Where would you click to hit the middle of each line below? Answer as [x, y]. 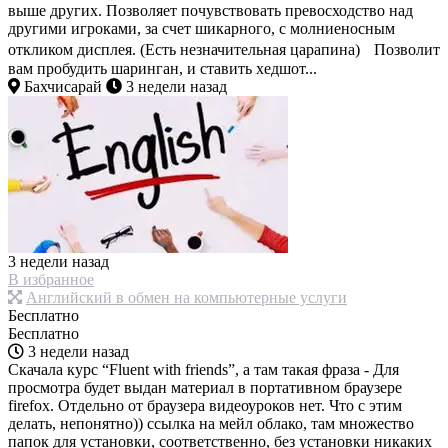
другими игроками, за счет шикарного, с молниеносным [201, 29]
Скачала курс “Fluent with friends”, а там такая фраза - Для [203, 370]
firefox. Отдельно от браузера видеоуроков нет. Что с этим [205, 406]
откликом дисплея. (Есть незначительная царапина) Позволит [224, 50]
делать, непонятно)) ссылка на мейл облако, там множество [211, 424]
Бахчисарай [61, 87]
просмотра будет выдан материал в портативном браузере [205, 388]
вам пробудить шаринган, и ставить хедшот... [162, 69]
